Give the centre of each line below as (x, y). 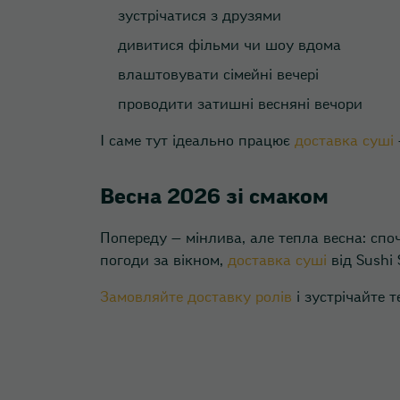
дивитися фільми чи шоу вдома (229, 46)
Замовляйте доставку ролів (196, 297)
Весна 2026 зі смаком (214, 196)
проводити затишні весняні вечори (240, 104)
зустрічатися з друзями (200, 16)
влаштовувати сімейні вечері (218, 75)
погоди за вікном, (164, 261)
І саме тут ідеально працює (197, 141)
